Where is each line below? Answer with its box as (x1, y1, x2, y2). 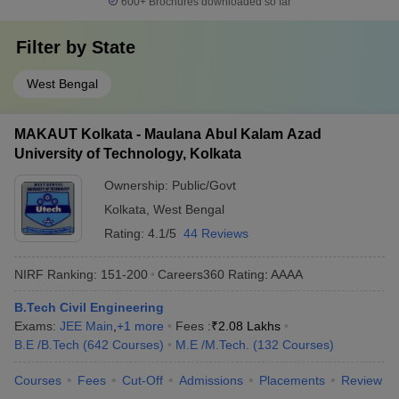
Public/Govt (172, 178, 236, 192)
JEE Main (60, 319, 113, 333)
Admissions (179, 373, 243, 387)
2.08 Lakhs (218, 319, 281, 333)
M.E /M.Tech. (175, 338, 249, 352)
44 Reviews (183, 226, 248, 240)
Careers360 (158, 266, 224, 281)
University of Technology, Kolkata (14, 146, 241, 161)
